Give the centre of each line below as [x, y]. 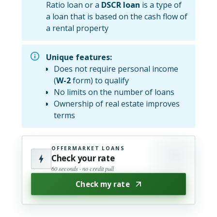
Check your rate [83, 158]
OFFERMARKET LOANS [88, 148]
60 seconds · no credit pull [82, 169]
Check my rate [103, 184]
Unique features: [79, 57]
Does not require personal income [116, 69]
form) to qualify [100, 80]
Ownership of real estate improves [116, 104]
